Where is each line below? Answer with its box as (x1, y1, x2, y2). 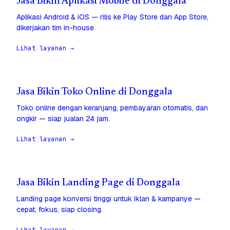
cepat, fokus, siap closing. (16, 205, 103, 215)
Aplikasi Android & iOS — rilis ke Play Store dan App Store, (16, 12, 208, 22)
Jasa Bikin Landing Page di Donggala (16, 178, 180, 188)
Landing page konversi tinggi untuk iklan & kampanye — (16, 194, 201, 204)
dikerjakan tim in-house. (16, 23, 95, 33)
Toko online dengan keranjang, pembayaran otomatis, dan (16, 103, 208, 113)
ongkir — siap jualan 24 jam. (16, 114, 110, 124)
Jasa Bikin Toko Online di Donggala (16, 87, 172, 98)
